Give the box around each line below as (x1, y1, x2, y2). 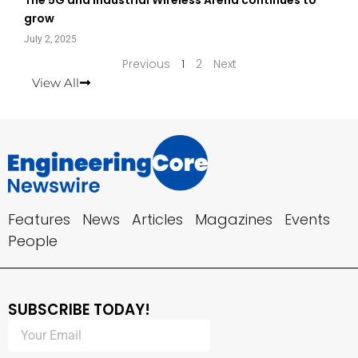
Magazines (195, 209, 272, 229)
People (8, 230, 58, 251)
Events (284, 209, 330, 229)
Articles (132, 209, 183, 229)
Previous (121, 55, 170, 72)
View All (32, 74, 79, 90)
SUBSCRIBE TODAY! (8, 299, 150, 320)
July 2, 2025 (24, 33, 77, 45)
